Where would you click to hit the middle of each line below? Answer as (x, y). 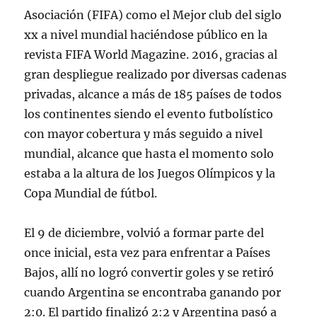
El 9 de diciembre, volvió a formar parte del (144, 233)
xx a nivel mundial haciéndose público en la (146, 35)
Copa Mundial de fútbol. (91, 193)
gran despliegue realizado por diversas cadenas (156, 74)
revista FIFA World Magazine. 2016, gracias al (151, 54)
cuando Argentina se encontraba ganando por (153, 292)
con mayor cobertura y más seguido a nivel (144, 134)
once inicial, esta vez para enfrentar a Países (148, 253)
